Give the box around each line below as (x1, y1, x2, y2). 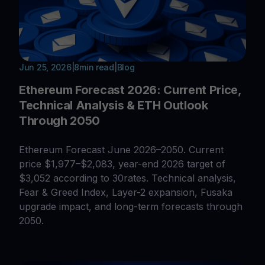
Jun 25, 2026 (19, 62, 72, 72)
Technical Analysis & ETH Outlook (19, 98, 208, 112)
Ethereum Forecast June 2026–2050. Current (19, 143, 224, 156)
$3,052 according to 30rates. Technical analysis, (19, 172, 236, 184)
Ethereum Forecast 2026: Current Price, (19, 82, 241, 97)
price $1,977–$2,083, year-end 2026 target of (19, 157, 225, 170)
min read (79, 62, 114, 72)
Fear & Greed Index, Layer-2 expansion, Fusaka (19, 186, 232, 198)
